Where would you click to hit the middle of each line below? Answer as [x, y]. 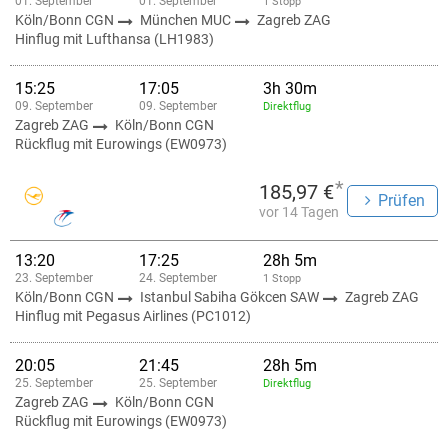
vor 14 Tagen [299, 212]
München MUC [187, 20]
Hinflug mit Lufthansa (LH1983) [114, 39]
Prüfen [401, 200]
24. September [178, 278]
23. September [54, 278]
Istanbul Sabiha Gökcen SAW [231, 297]
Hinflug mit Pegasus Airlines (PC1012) [133, 316]
